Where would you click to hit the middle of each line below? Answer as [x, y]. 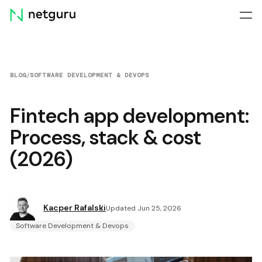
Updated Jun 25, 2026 [144, 208]
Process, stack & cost [106, 137]
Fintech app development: [130, 116]
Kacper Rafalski [75, 207]
